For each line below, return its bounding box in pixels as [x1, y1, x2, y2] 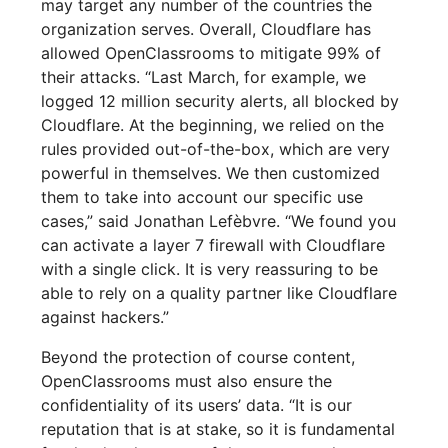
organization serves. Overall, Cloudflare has [41, 19, 372, 40]
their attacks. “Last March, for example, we [41, 67, 367, 88]
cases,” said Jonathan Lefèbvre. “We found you [41, 211, 397, 232]
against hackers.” [41, 307, 170, 328]
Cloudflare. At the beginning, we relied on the [41, 115, 385, 136]
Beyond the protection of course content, [41, 347, 356, 368]
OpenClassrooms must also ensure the [41, 371, 333, 392]
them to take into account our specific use [41, 187, 364, 208]
